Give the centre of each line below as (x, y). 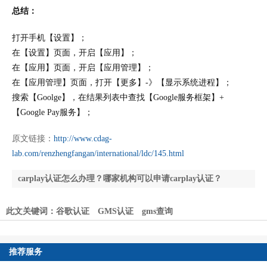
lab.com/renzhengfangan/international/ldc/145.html (98, 154)
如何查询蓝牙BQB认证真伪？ (113, 197)
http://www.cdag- (83, 139)
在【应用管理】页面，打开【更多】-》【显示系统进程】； (122, 82)
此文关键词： (31, 212)
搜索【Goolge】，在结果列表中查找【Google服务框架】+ (118, 97)
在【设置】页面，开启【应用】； (74, 52)
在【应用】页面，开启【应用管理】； (83, 67)
